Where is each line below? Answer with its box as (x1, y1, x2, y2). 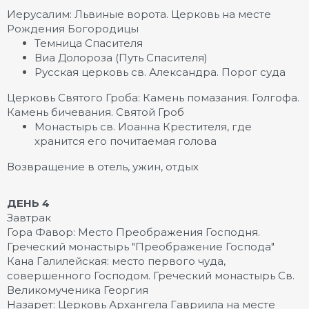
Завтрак (7, 211, 51, 224)
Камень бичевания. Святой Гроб (7, 106, 184, 119)
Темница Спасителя (34, 37, 143, 50)
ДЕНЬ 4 (7, 197, 50, 210)
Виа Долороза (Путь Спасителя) (34, 51, 208, 64)
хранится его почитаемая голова (34, 134, 217, 148)
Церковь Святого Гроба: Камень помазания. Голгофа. (7, 91, 299, 104)
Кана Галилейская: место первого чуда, (7, 255, 226, 268)
